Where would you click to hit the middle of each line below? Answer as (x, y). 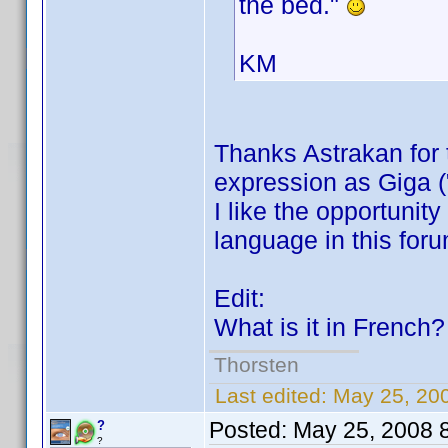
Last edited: (271, 395)
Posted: (251, 430)
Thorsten (256, 364)
